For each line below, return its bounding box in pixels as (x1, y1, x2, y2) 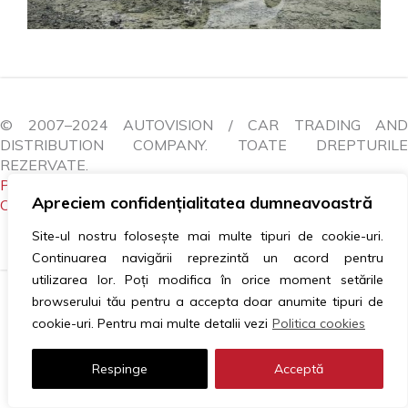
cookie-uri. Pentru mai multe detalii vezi (32, 315, 268, 331)
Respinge (91, 361, 148, 377)
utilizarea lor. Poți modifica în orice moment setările (32, 271, 383, 288)
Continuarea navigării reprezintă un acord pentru (32, 250, 383, 266)
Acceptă (274, 361, 324, 377)
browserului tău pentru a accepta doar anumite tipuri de (32, 293, 383, 310)
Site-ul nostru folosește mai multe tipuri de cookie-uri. (32, 228, 383, 244)
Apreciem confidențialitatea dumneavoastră (32, 192, 372, 213)
